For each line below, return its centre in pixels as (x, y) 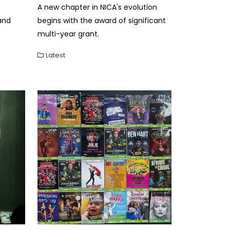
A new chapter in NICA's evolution (97, 7)
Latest (55, 55)
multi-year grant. (68, 34)
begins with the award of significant (102, 20)
